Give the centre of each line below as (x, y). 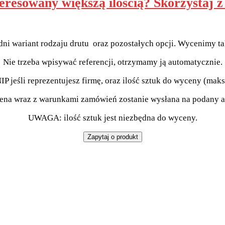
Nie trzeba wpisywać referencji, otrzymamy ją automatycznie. (113, 62)
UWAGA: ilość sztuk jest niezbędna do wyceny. (113, 118)
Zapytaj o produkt (113, 137)
